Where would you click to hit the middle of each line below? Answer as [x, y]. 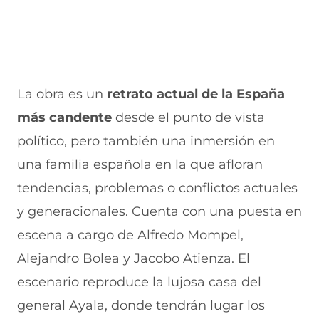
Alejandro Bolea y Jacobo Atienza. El [134, 258]
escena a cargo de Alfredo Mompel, [130, 235]
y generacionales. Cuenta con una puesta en [159, 211]
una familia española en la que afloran [140, 164]
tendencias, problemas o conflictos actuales [157, 188]
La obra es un [62, 94]
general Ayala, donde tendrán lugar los [141, 305]
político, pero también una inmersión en [146, 141]
